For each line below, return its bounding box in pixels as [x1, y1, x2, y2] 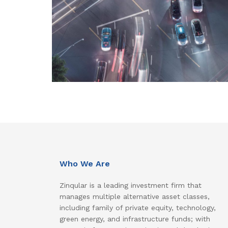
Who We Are [60, 159, 110, 169]
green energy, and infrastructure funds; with [60, 215, 210, 223]
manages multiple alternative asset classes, [60, 192, 210, 201]
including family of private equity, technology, [60, 204, 216, 212]
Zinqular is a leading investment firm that [60, 181, 202, 190]
